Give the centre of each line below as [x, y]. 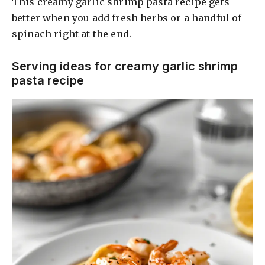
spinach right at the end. [72, 33]
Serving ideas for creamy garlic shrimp [125, 66]
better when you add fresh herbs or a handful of [127, 17]
